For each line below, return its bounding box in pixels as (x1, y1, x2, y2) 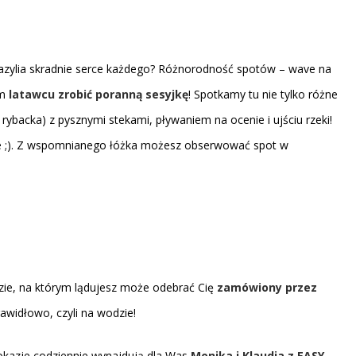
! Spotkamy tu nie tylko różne (188, 87, 338, 102)
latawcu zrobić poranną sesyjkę (9, 87, 188, 102)
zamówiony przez (214, 280, 317, 295)
